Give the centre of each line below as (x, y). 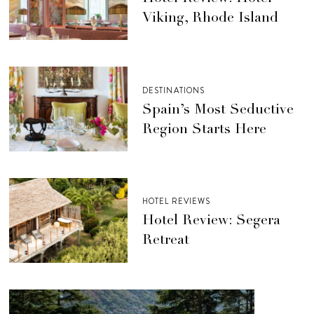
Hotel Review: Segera (211, 222)
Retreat (168, 241)
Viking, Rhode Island (210, 19)
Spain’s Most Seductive (218, 110)
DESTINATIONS (173, 90)
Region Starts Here (204, 130)
